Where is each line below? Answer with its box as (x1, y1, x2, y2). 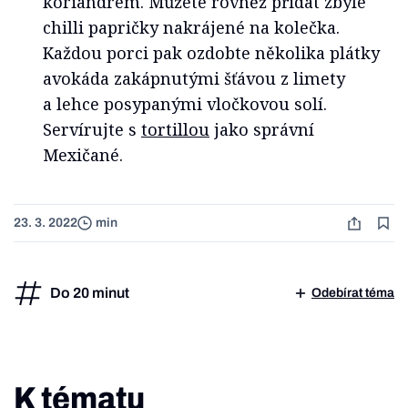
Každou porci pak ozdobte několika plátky (43, 41, 380, 64)
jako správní (209, 117, 314, 140)
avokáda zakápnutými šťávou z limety (43, 66, 345, 89)
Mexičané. (43, 143, 123, 166)
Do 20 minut (50, 284, 129, 301)
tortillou (141, 117, 209, 140)
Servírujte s (43, 117, 141, 140)
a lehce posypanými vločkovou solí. (43, 92, 327, 115)
